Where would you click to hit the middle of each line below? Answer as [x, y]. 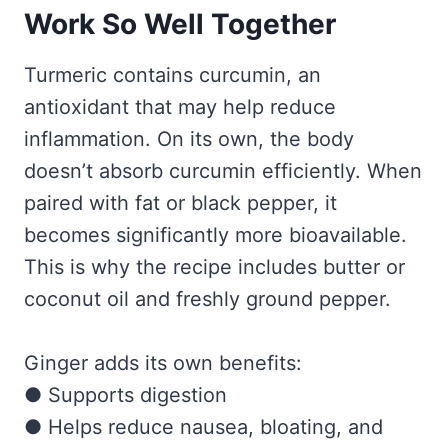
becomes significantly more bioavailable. [215, 235]
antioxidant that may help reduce [180, 107]
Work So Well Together [180, 24]
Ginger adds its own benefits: [163, 363]
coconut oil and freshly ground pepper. [207, 299]
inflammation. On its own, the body [189, 139]
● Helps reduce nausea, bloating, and [203, 427]
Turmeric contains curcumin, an [172, 75]
